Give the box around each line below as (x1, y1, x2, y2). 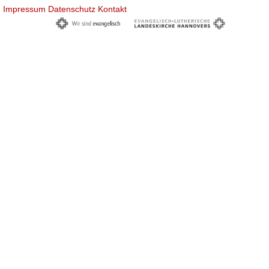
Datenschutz (48, 4, 95, 14)
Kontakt (98, 4, 127, 14)
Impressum (3, 4, 46, 14)
